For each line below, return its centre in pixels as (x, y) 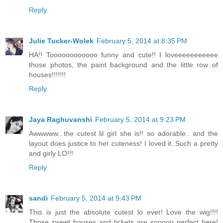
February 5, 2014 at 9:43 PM (96, 198)
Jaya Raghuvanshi (60, 119)
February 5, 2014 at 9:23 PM (140, 119)
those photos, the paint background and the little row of (123, 64)
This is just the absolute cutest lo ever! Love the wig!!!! (123, 212)
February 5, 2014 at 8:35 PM (142, 41)
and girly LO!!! (51, 153)
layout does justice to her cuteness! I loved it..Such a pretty (123, 143)
